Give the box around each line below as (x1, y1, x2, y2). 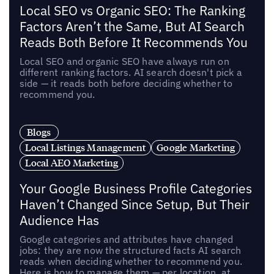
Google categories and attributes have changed (19, 233, 233, 246)
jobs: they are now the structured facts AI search (19, 244, 242, 257)
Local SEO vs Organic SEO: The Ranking (19, 2, 245, 20)
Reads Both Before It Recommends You (19, 34, 248, 51)
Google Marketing (157, 141, 235, 154)
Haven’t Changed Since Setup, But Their (19, 196, 250, 213)
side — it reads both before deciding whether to (19, 77, 233, 90)
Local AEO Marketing (24, 157, 119, 169)
